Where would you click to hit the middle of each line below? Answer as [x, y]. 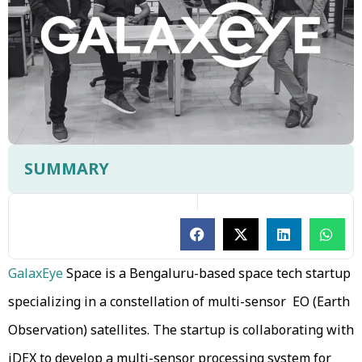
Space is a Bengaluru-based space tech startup [208, 273]
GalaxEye [37, 273]
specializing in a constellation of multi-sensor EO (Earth [179, 301]
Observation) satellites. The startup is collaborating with [181, 329]
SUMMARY [67, 168]
